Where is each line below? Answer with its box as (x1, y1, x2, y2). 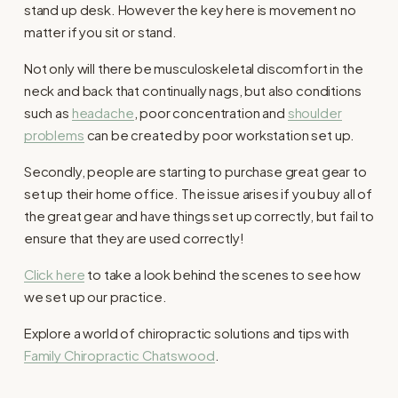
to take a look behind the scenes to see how (84, 266, 361, 283)
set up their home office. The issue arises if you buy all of (23, 185, 372, 202)
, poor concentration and (133, 104, 288, 121)
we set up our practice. (23, 288, 167, 305)
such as (23, 104, 72, 121)
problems (23, 126, 84, 143)
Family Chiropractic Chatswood (23, 346, 215, 363)
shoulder (287, 104, 342, 121)
